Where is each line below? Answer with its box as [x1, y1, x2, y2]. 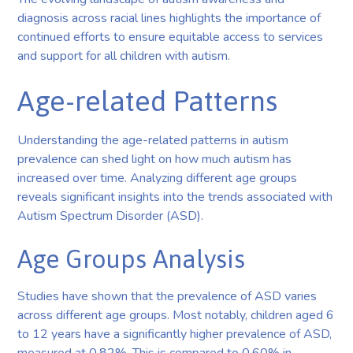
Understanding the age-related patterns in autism [17, 131, 289, 149]
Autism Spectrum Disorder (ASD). [17, 206, 204, 225]
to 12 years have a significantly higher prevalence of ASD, [17, 325, 333, 343]
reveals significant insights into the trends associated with [17, 188, 333, 206]
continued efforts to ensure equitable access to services [17, 28, 324, 46]
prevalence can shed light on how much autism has [17, 150, 292, 168]
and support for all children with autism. [17, 46, 231, 65]
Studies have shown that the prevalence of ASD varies [17, 287, 318, 305]
